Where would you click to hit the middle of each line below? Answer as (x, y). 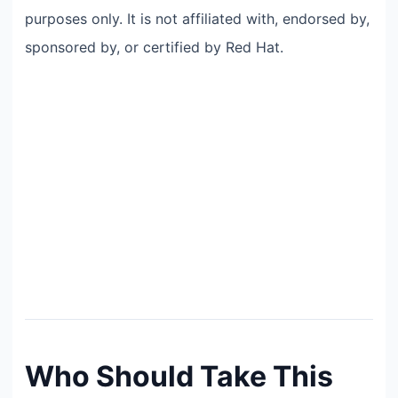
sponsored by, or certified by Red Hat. (154, 47)
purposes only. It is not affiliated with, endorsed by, (197, 18)
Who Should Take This (179, 376)
